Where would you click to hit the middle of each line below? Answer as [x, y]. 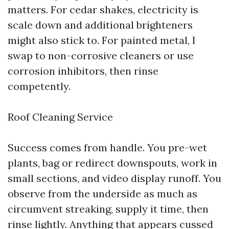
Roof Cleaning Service [60, 117]
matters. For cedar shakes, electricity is [103, 9]
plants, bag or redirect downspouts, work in [112, 163]
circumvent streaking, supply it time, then [108, 209]
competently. [39, 86]
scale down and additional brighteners [100, 25]
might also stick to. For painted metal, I [102, 40]
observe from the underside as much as [102, 193]
